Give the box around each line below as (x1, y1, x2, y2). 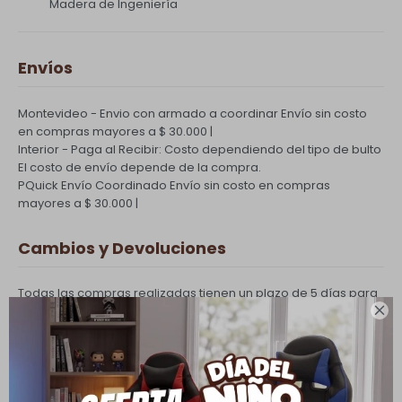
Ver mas (18, 327, 67, 344)
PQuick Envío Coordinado (18, 177, 167, 194)
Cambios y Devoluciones (18, 237, 226, 259)
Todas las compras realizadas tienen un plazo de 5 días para (18, 284, 378, 301)
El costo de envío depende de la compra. (18, 159, 261, 176)
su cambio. (18, 301, 83, 318)
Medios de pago (18, 369, 154, 391)
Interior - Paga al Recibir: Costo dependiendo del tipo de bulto (18, 141, 381, 158)
